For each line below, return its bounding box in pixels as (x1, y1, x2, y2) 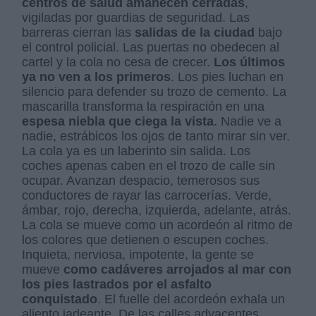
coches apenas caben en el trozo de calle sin (22, 158, 276, 173)
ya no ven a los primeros (22, 69, 171, 84)
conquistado (22, 291, 98, 306)
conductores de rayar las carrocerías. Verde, (22, 188, 272, 202)
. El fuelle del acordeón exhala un (97, 291, 286, 306)
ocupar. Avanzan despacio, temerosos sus (22, 173, 260, 188)
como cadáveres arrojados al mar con (63, 262, 292, 276)
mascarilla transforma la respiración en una (22, 99, 265, 114)
